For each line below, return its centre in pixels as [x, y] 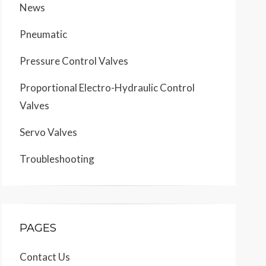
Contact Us [45, 257]
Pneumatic [43, 34]
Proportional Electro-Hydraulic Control [107, 88]
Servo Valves [48, 132]
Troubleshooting [57, 159]
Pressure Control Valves [74, 61]
